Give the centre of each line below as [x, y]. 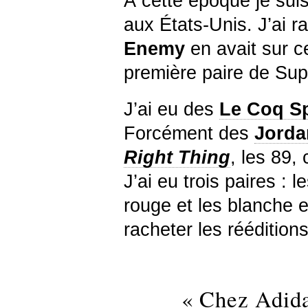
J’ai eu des [172, 109]
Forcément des [189, 133]
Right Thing [177, 157]
